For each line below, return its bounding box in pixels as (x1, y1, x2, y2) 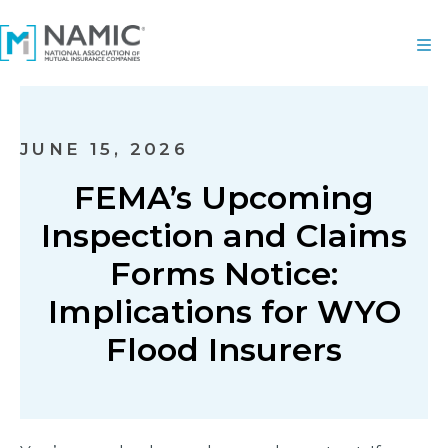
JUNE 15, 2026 (20, 139, 189, 159)
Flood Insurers (106, 330, 342, 369)
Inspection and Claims (41, 216, 407, 255)
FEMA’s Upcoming (74, 178, 374, 217)
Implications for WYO (47, 292, 401, 331)
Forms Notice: (110, 254, 338, 293)
